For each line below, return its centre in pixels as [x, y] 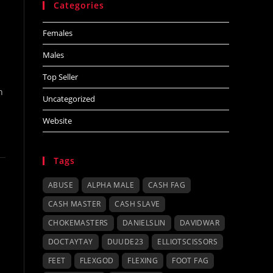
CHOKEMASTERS [78, 223]
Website [57, 121]
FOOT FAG [190, 261]
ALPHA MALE [111, 185]
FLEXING [143, 261]
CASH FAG [167, 185]
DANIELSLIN [144, 223]
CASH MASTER [75, 204]
